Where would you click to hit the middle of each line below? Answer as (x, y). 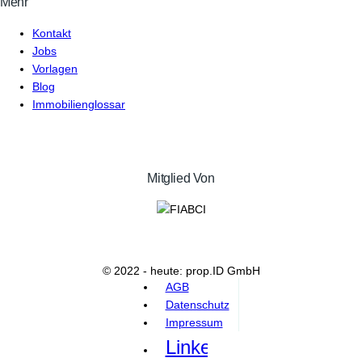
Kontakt (52, 33)
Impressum (194, 322)
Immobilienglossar (79, 104)
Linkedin (200, 347)
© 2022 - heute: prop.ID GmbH (181, 270)
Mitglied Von (181, 178)
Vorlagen (55, 68)
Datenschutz (197, 304)
